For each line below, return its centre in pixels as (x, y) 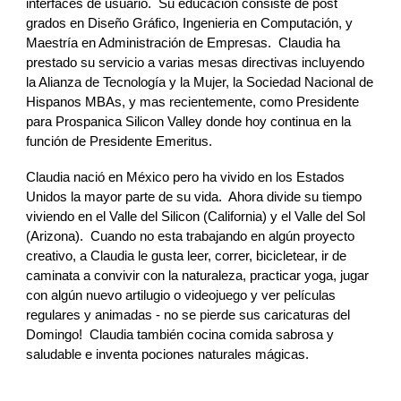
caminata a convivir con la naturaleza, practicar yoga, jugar (198, 276)
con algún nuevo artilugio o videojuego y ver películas (181, 295)
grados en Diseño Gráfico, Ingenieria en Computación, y (190, 23)
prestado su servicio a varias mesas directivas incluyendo (196, 63)
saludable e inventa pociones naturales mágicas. (168, 354)
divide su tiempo (313, 197)
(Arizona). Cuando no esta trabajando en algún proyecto (191, 236)
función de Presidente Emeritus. (123, 141)
